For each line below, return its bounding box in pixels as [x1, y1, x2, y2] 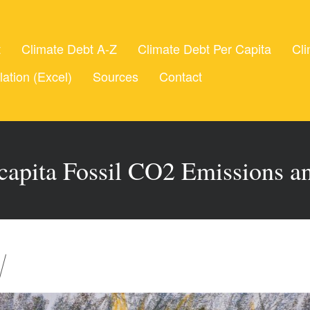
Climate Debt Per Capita [138, 39, 271, 57]
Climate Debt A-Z [21, 39, 117, 57]
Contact [159, 67, 202, 85]
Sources [93, 67, 138, 85]
